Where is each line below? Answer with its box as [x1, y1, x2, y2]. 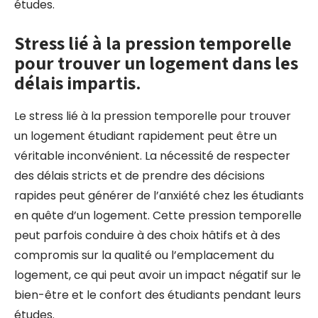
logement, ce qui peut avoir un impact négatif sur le [14, 267, 301, 283]
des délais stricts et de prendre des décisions [14, 168, 265, 184]
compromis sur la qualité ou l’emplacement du [14, 247, 274, 263]
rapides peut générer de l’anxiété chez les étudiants [14, 187, 304, 204]
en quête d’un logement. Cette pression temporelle [14, 207, 302, 224]
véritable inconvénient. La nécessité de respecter [14, 148, 290, 164]
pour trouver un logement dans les [14, 50, 298, 75]
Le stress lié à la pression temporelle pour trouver [14, 108, 291, 124]
